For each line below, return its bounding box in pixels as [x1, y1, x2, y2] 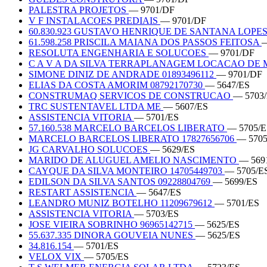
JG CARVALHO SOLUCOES [29, 144, 150, 154]
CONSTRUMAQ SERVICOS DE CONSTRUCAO [29, 90, 233, 101]
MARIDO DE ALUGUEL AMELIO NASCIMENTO [29, 154, 239, 165]
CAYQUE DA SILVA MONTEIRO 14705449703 [29, 165, 225, 176]
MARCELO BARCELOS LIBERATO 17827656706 [29, 133, 237, 144]
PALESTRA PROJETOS [29, 4, 129, 15]
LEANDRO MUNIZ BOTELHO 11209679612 [29, 197, 215, 208]
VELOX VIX [29, 251, 84, 262]
